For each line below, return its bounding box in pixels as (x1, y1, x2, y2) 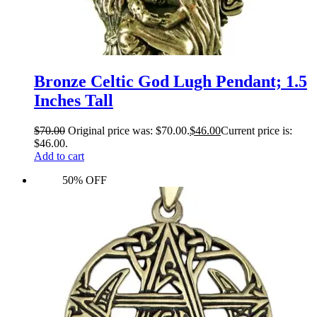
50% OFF (62, 173, 107, 186)
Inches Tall (34, 91, 113, 110)
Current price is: (221, 124, 292, 137)
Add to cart (34, 149, 84, 162)
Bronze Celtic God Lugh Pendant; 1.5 (34, 72, 307, 91)
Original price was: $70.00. (68, 124, 190, 137)
